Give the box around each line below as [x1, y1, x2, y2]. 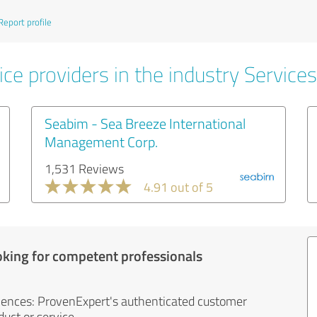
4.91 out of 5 [144, 178, 213, 195]
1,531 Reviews [45, 160, 124, 177]
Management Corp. [45, 132, 158, 151]
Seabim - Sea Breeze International [45, 113, 246, 133]
